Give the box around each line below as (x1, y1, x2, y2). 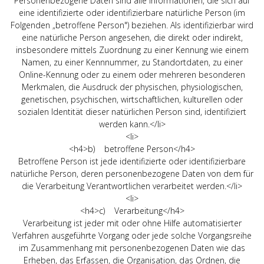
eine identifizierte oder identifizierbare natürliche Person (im (19, 6, 245, 18)
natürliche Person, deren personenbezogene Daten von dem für (11, 167, 253, 179)
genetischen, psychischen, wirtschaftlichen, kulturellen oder (21, 93, 243, 105)
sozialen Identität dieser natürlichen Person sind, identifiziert (18, 105, 246, 117)
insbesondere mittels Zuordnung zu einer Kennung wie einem (15, 44, 249, 55)
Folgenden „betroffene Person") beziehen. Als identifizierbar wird (11, 19, 253, 31)
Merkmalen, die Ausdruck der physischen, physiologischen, (21, 81, 243, 93)
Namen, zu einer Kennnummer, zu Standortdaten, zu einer (21, 56, 243, 68)
